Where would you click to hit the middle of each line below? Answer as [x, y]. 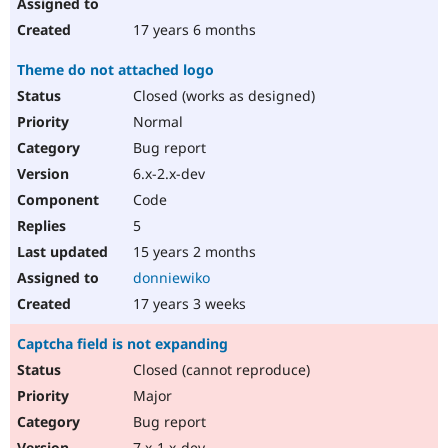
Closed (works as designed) [222, 96]
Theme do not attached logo [115, 70]
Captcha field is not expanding [122, 344]
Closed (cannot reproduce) [219, 370]
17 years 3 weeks [187, 304]
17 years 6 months [192, 30]
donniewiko [171, 278]
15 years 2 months [192, 252]
